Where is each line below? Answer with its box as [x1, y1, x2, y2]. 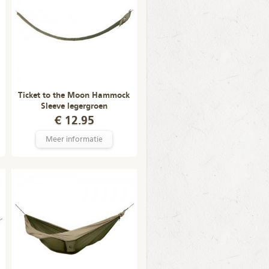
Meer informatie [45, 136, 103, 144]
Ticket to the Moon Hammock [18, 91, 130, 100]
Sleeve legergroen [40, 102, 107, 110]
